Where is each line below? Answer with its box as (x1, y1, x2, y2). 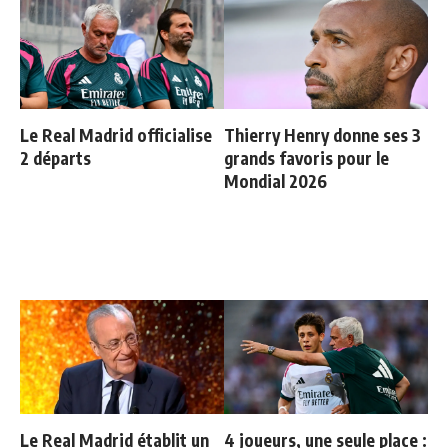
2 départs (20, 147, 91, 170)
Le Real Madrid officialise (20, 124, 212, 147)
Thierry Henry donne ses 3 (224, 124, 421, 147)
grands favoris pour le (224, 147, 389, 170)
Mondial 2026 (224, 170, 327, 193)
